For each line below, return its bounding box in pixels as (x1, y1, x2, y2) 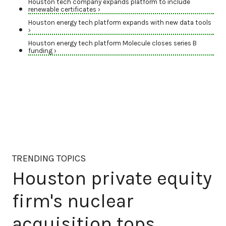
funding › (28, 47, 56, 55)
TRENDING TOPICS (12, 153, 86, 164)
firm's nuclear (12, 189, 134, 212)
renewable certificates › (28, 6, 100, 14)
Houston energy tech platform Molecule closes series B (28, 39, 197, 47)
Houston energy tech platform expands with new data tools (28, 19, 211, 27)
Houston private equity (12, 166, 212, 190)
